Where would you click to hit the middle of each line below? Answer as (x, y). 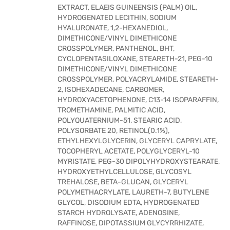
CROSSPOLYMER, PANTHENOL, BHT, (116, 49)
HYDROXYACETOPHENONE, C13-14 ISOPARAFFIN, (138, 100)
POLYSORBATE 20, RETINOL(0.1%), (113, 131)
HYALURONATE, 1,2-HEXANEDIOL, (113, 28)
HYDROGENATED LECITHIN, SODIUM (117, 18)
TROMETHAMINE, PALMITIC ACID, (111, 110)
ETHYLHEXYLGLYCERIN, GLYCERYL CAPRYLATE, (137, 141)
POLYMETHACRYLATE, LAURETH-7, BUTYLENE (133, 192)
